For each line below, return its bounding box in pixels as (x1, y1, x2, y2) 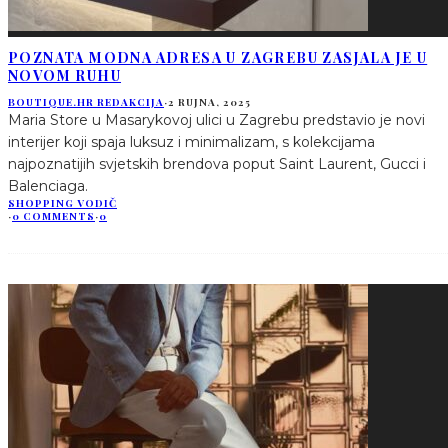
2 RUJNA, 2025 (168, 95, 251, 110)
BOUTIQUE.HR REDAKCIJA (8, 95, 164, 110)
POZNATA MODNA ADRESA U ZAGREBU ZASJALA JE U (8, 47, 428, 67)
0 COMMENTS (12, 209, 95, 224)
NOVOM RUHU (8, 65, 122, 85)
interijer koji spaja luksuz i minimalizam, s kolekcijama (8, 133, 375, 152)
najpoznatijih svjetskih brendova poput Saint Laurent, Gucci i (8, 155, 426, 174)
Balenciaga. (8, 177, 88, 196)
